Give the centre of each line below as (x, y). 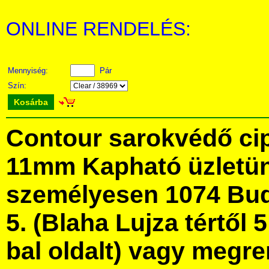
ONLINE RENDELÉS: (98, 29)
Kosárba (31, 102)
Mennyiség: (29, 71)
